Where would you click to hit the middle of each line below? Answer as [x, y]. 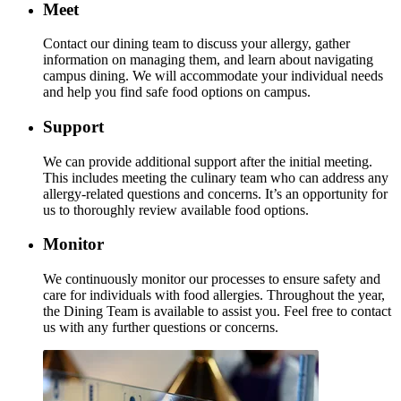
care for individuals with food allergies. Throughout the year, [214, 295]
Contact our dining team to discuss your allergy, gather [196, 44]
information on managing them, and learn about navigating [208, 60]
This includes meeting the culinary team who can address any [216, 177]
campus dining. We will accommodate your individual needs [213, 76]
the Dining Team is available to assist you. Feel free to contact [217, 311]
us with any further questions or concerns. [161, 328]
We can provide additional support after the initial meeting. [208, 161]
